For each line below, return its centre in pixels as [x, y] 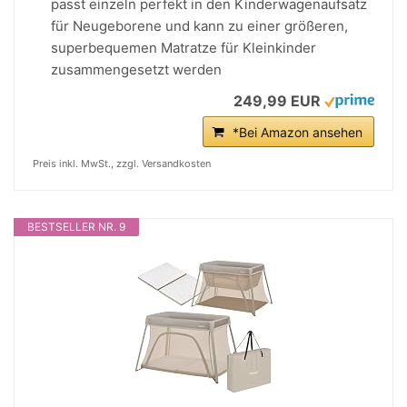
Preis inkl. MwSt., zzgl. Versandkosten [122, 164]
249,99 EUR [277, 101]
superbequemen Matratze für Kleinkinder [184, 48]
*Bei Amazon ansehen [298, 132]
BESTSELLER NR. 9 [76, 227]
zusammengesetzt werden [136, 69]
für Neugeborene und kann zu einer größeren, [199, 26]
